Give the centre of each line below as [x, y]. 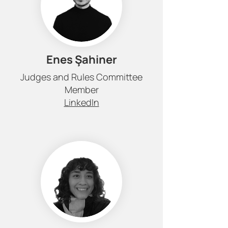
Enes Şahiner [81, 60]
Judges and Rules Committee [81, 77]
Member [81, 90]
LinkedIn [81, 102]
